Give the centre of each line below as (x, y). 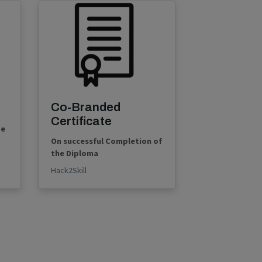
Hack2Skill (68, 171)
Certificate (81, 121)
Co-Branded (85, 107)
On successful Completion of (106, 142)
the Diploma (74, 154)
